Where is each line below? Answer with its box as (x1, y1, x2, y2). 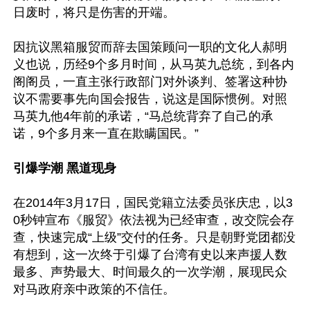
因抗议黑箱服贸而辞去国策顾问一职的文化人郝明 (13, 39, 287, 54)
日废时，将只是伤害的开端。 (13, 5, 175, 19)
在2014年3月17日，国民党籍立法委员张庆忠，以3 (13, 195, 293, 210)
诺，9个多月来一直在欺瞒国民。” (13, 126, 199, 140)
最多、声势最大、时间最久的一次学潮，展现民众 (13, 264, 287, 279)
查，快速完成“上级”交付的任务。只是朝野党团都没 (13, 230, 295, 244)
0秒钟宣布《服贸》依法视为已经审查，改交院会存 (13, 212, 294, 227)
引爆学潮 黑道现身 (13, 161, 116, 175)
